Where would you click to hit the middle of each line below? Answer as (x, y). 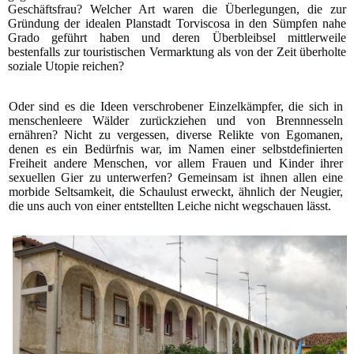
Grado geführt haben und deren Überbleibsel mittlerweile (177, 38)
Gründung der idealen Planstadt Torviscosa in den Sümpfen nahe (177, 23)
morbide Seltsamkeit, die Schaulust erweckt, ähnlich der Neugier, (176, 192)
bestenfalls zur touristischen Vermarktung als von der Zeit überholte (177, 52)
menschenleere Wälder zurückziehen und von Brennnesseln (176, 121)
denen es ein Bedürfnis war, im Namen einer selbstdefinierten (176, 149)
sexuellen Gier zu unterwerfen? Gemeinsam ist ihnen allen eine (176, 177)
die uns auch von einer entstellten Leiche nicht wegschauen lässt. (170, 206)
